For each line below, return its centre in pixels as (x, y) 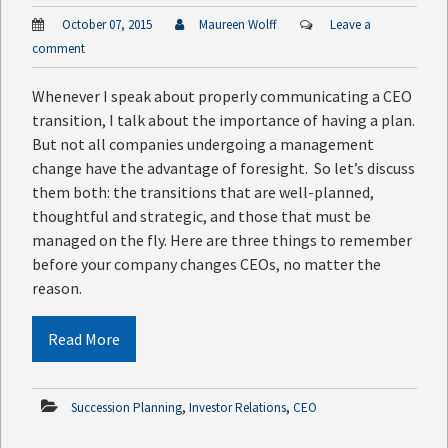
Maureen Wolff (238, 25)
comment (58, 49)
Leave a (350, 25)
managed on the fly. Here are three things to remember (222, 240)
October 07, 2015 (105, 25)
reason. (57, 288)
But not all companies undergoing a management (203, 144)
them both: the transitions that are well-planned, (203, 192)
